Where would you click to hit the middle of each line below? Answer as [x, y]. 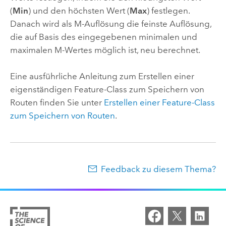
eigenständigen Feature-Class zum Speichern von [107, 89]
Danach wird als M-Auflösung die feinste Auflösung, [110, 23]
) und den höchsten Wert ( [79, 10]
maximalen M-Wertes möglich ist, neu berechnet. [105, 50]
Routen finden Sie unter [57, 102]
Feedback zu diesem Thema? [159, 169]
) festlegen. [168, 10]
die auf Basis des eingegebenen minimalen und [103, 37]
